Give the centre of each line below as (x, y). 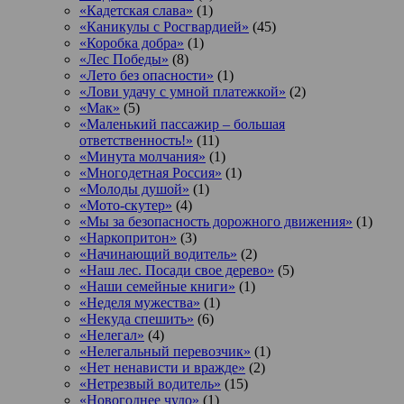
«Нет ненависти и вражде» (162, 367)
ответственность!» (136, 140)
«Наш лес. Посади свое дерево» (177, 270)
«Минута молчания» (142, 156)
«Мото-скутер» (126, 205)
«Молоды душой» (134, 188)
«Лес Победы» (124, 59)
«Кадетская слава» (136, 10)
